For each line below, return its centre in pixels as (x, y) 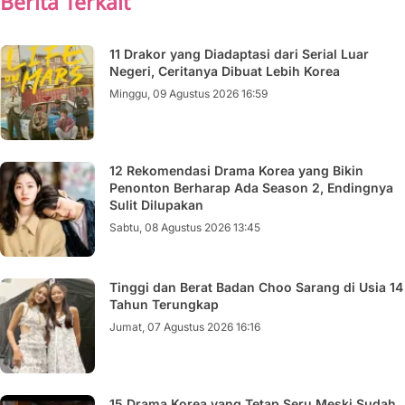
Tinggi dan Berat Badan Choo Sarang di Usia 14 (256, 287)
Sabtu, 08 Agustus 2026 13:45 (185, 227)
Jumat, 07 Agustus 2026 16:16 (185, 327)
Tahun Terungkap (164, 304)
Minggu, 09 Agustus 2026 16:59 (188, 94)
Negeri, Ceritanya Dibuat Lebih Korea (225, 71)
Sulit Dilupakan (156, 205)
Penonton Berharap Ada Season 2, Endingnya (251, 188)
